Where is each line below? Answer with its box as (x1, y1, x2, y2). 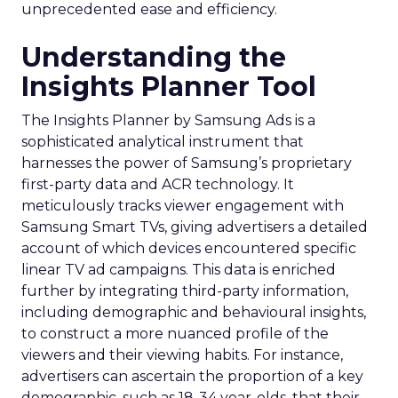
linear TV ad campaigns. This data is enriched (21, 261, 336, 278)
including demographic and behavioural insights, (21, 304, 366, 321)
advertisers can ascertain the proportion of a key (21, 368, 363, 385)
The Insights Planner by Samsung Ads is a (21, 112, 315, 129)
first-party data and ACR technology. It (21, 176, 294, 193)
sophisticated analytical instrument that (21, 133, 304, 150)
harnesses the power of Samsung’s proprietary (21, 155, 352, 171)
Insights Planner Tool (21, 70, 316, 103)
